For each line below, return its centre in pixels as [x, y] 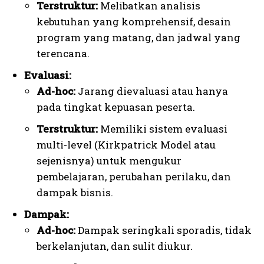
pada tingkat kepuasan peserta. [116, 107]
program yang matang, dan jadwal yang [138, 38]
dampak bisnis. [75, 193]
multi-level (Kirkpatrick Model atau [126, 145]
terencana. [63, 54]
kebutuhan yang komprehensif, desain [134, 22]
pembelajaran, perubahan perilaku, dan [134, 177]
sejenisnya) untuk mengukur [109, 161]
